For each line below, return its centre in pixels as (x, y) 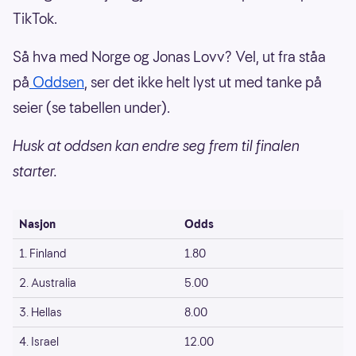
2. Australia (48, 282)
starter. (35, 171)
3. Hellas (41, 312)
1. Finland (43, 253)
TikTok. (35, 18)
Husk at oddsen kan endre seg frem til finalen (156, 145)
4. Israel (39, 341)
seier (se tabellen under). (91, 107)
